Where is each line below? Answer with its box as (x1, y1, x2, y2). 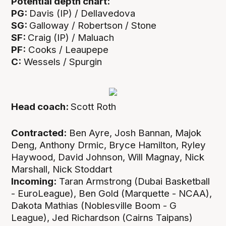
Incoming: (11, 176, 57, 188)
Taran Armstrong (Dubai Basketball (56, 176, 210, 188)
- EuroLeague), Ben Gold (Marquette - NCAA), (11, 188, 212, 200)
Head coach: (11, 101, 71, 113)
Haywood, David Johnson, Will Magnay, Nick (11, 151, 205, 163)
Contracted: (11, 127, 67, 139)
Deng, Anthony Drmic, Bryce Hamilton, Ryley (11, 139, 206, 151)
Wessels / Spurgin (21, 56, 102, 68)
